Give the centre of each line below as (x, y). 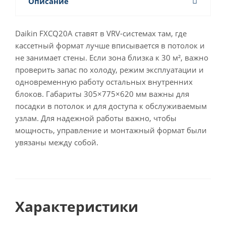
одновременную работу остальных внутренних (104, 82)
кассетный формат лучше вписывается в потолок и (110, 45)
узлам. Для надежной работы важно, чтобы (96, 118)
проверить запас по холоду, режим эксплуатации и (109, 70)
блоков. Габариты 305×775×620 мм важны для (102, 94)
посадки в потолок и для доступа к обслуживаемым (111, 106)
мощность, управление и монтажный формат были (111, 130)
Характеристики (77, 206)
